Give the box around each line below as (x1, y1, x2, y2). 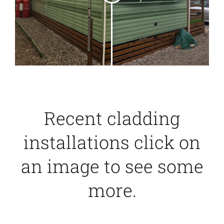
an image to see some (20, 153, 203, 178)
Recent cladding (44, 105, 180, 130)
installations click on (23, 129, 200, 154)
